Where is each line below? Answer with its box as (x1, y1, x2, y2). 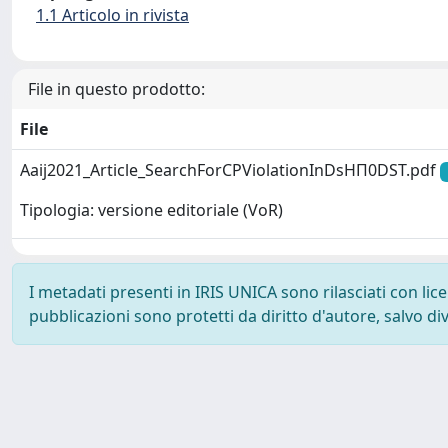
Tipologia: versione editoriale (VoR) (20, 199, 283, 222)
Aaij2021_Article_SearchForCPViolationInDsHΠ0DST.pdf (20, 159, 440, 181)
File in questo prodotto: (28, 78, 205, 100)
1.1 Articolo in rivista (36, 4, 189, 26)
